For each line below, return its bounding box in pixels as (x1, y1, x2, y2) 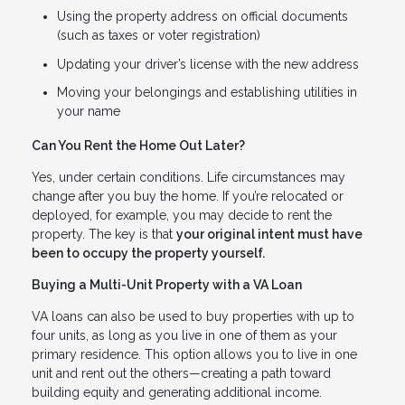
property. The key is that (32, 226, 176, 241)
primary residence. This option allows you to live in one (32, 346, 357, 362)
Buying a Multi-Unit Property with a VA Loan (32, 277, 302, 292)
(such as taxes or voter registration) (57, 28, 260, 42)
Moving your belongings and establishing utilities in (57, 85, 357, 99)
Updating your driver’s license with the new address (57, 56, 359, 71)
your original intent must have (176, 226, 363, 241)
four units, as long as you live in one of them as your (32, 327, 337, 343)
